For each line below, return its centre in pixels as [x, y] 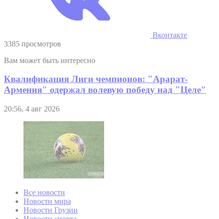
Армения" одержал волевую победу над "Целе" [105, 90]
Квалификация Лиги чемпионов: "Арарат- [96, 79]
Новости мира [47, 201]
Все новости [44, 193]
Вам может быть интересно [50, 60]
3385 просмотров [33, 44]
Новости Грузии [51, 210]
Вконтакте [169, 35]
